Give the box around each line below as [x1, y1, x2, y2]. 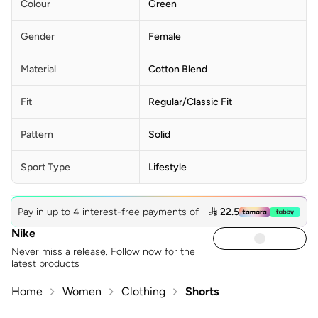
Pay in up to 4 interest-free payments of [17, 205, 202, 218]
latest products [11, 257, 79, 270]
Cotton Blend [148, 62, 207, 75]
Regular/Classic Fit [148, 95, 232, 108]
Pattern [21, 128, 53, 141]
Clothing [121, 284, 165, 298]
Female [148, 30, 181, 43]
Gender [21, 30, 55, 43]
